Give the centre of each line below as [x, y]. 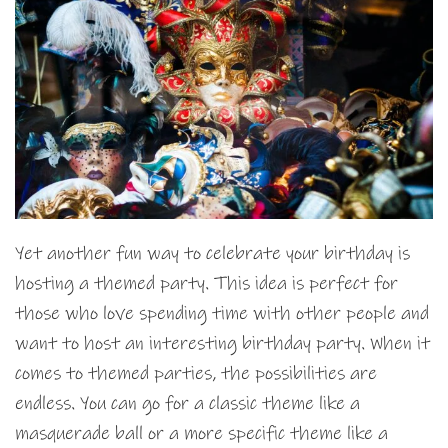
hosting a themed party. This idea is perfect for [206, 284]
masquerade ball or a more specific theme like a [201, 434]
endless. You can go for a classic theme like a [187, 404]
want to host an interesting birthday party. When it [222, 344]
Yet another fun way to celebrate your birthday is [212, 254]
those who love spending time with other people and [222, 314]
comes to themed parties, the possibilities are [196, 374]
